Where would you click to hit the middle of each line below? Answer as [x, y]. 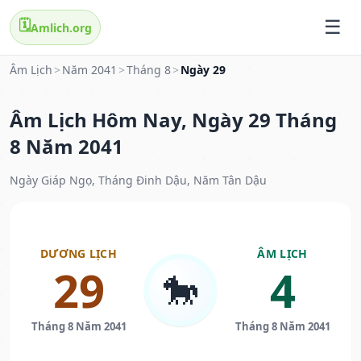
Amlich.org [61, 27]
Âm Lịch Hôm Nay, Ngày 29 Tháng [173, 120]
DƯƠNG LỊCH [79, 254]
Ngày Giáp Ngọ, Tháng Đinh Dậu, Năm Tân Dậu [138, 180]
